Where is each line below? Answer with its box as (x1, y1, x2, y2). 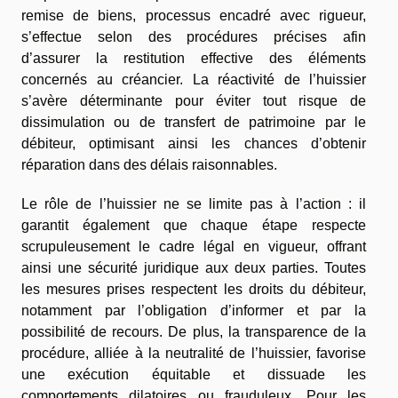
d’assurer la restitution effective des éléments (21, 51, 366, 67)
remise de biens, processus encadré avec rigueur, (21, 8, 366, 24)
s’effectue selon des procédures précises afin (21, 29, 366, 45)
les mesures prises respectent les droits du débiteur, (21, 282, 366, 298)
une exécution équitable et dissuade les (21, 367, 366, 383)
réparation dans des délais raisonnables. (21, 157, 277, 173)
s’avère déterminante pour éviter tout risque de (21, 93, 366, 109)
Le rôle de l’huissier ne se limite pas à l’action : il (21, 196, 366, 212)
